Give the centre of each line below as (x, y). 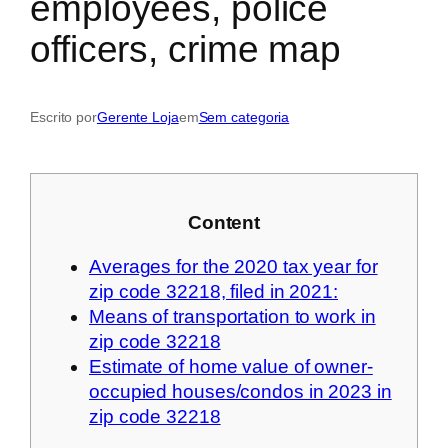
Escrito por (63, 117)
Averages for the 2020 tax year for (233, 266)
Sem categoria (244, 117)
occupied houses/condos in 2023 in (240, 391)
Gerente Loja (137, 117)
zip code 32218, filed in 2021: (213, 291)
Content (224, 223)
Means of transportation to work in (232, 316)
